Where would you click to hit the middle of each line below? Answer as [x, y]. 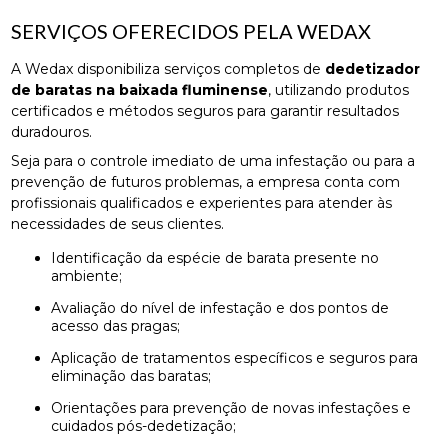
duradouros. [52, 132]
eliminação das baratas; [131, 376]
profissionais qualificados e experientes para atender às [202, 203]
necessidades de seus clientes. [118, 224]
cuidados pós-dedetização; [144, 426]
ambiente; [87, 276]
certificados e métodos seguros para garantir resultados [205, 111]
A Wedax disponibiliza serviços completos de [168, 69]
